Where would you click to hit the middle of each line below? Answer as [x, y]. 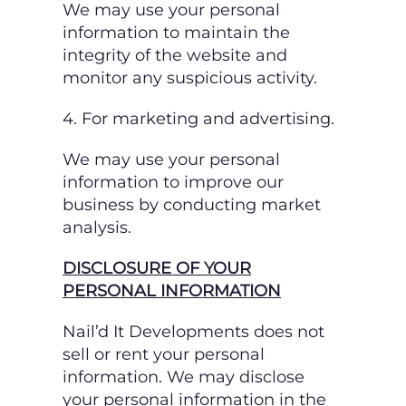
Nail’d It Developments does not [193, 332]
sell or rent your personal [164, 355]
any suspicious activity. [225, 78]
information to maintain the [176, 33]
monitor [97, 78]
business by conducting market [192, 205]
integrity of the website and [175, 56]
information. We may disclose [184, 377]
